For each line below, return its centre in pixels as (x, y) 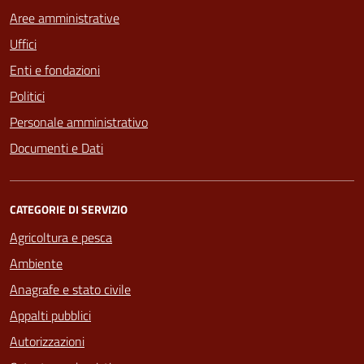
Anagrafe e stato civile (70, 290)
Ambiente (36, 264)
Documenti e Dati (56, 148)
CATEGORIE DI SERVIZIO (69, 210)
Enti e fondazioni (55, 70)
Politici (27, 96)
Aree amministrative (65, 18)
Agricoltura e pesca (61, 238)
